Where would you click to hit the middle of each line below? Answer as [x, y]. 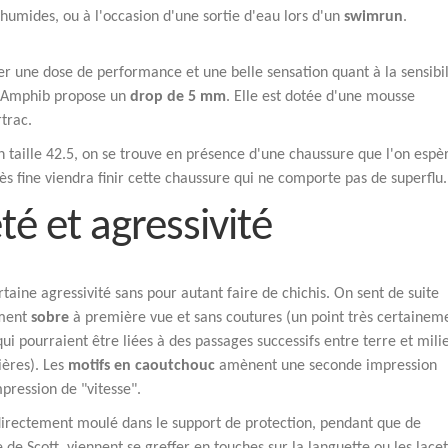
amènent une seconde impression [326, 366]
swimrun [373, 17]
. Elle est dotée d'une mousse [320, 97]
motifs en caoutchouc [141, 366]
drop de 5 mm [178, 97]
